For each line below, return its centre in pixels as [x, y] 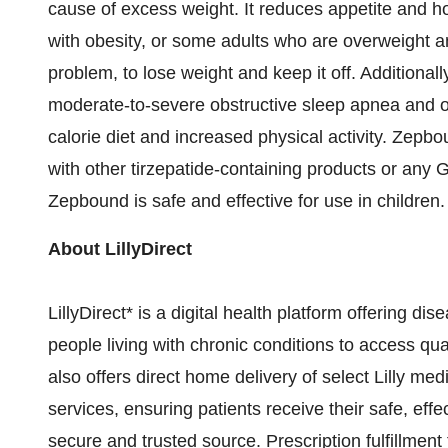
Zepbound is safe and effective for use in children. [246, 201]
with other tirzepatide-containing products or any [242, 169]
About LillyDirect [120, 249]
